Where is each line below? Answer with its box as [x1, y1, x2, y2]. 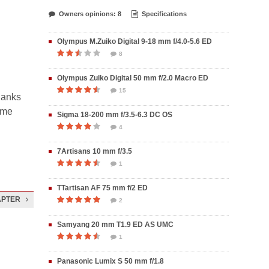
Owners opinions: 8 [59, 10, 121, 17]
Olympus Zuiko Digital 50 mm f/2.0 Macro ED [57, 74, 208, 82]
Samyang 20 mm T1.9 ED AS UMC [57, 220, 174, 229]
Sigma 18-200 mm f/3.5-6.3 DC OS [57, 110, 172, 119]
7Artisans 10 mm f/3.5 [57, 147, 132, 156]
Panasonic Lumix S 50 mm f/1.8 [57, 257, 164, 265]
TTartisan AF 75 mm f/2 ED [57, 184, 148, 192]
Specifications [142, 10, 187, 17]
